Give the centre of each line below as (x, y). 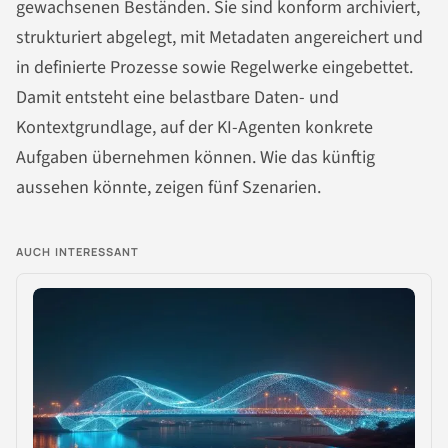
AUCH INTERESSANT (78, 251)
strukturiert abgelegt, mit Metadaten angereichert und (219, 37)
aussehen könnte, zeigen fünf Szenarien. (168, 187)
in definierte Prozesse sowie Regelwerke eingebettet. (214, 67)
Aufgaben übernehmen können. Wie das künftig (195, 157)
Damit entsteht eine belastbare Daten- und (177, 97)
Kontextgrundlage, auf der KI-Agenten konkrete (194, 127)
